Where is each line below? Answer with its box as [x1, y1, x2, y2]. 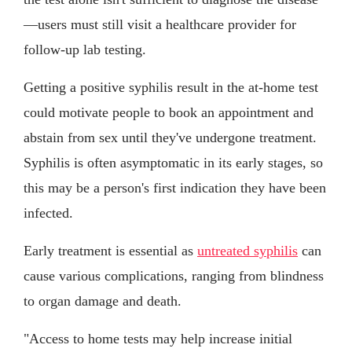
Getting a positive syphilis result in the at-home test [24, 79, 318, 95]
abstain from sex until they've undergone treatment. [24, 129, 317, 145]
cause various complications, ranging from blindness [24, 267, 324, 284]
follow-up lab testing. [24, 41, 146, 57]
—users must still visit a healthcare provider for [24, 16, 296, 32]
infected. [24, 204, 73, 221]
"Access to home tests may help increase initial [24, 330, 292, 346]
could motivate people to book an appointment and [24, 104, 313, 120]
